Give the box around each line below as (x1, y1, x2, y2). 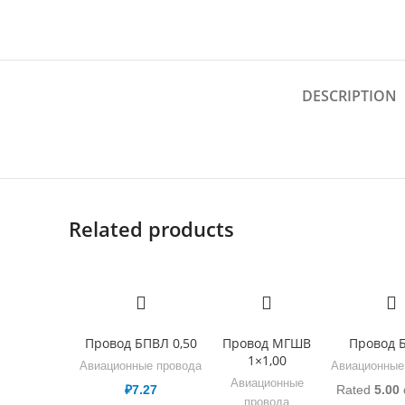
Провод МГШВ (222, 334, 312, 352)
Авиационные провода (80, 358, 202, 372)
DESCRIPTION (301, 85, 397, 106)
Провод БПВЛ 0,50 (84, 334, 197, 352)
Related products (69, 214, 234, 242)
